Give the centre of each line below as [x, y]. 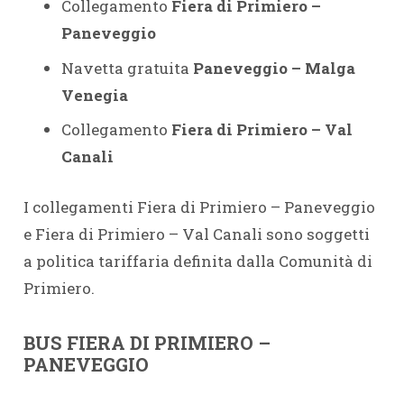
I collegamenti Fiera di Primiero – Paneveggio [199, 207]
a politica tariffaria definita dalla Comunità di [197, 261]
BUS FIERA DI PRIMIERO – [147, 343]
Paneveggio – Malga [274, 68]
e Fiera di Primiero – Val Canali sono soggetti [196, 234]
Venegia [95, 95]
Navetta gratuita [127, 68]
